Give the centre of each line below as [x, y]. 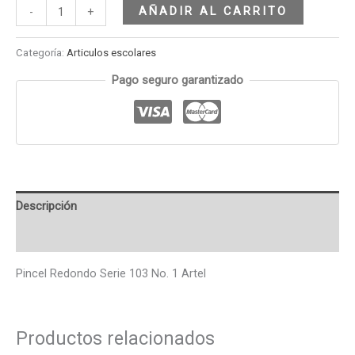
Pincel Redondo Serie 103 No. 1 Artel [111, 273]
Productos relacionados [115, 338]
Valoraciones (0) [59, 237]
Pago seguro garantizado [177, 80]
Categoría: [41, 52]
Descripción [46, 206]
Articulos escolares [111, 52]
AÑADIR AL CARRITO [213, 11]
